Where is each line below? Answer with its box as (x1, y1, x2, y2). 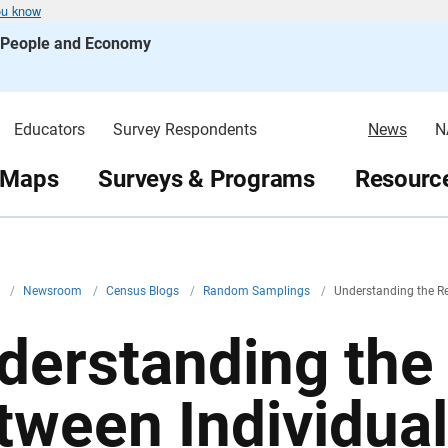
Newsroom (23, 284, 85, 298)
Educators (13, 120, 85, 139)
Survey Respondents (112, 120, 257, 139)
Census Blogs (106, 284, 182, 298)
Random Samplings (203, 284, 313, 298)
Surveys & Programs (98, 164, 315, 193)
